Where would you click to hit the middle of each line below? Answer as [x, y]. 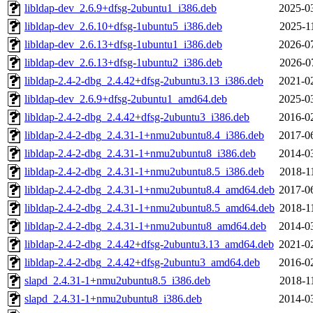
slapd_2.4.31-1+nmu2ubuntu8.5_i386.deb [117, 281]
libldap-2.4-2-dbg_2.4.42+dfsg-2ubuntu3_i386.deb [137, 117]
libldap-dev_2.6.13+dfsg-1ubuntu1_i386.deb [123, 45]
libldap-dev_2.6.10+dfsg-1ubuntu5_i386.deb [123, 27]
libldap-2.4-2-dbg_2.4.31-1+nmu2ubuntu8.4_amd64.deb [150, 190]
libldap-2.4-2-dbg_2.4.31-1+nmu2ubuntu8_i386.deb [140, 154]
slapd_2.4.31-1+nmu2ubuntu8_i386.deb [113, 299]
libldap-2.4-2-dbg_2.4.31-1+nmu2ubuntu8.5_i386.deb [144, 172]
